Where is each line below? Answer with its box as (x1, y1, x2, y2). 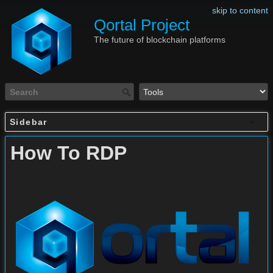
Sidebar (10, 117, 48, 127)
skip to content (212, 5, 268, 15)
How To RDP (10, 142, 127, 165)
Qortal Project (93, 16, 190, 34)
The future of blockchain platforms (93, 35, 225, 44)
